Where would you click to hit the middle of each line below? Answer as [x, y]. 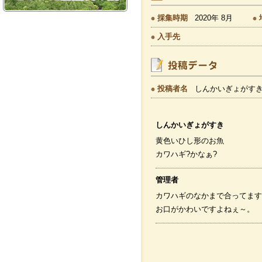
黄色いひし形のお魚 [190, 140]
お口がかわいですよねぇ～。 [205, 209]
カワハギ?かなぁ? [186, 154]
